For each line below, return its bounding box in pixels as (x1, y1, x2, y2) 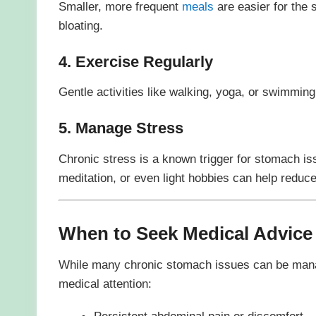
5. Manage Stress (58, 119, 183, 138)
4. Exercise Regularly (58, 52, 213, 71)
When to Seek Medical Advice (58, 222, 312, 244)
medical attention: (58, 276, 152, 291)
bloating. (58, 18, 103, 32)
